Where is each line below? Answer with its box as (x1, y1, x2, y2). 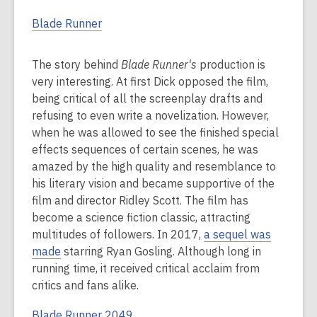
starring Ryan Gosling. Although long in (61, 244, 261, 259)
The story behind (32, 57, 121, 72)
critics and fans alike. (32, 278, 139, 293)
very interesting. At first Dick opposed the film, (32, 74, 268, 89)
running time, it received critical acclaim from (32, 261, 260, 276)
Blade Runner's (121, 57, 197, 72)
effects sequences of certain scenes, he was (32, 142, 258, 157)
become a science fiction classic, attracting (32, 210, 250, 225)
